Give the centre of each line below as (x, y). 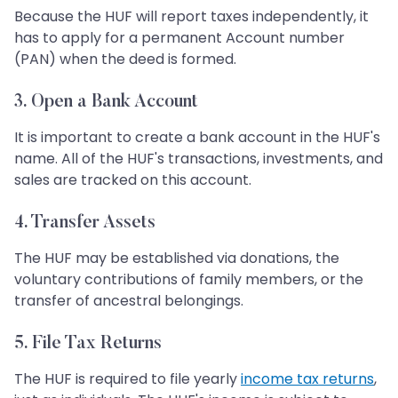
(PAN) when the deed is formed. (125, 59)
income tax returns (307, 378)
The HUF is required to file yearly (127, 378)
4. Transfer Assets (85, 223)
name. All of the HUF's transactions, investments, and (199, 158)
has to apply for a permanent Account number (179, 37)
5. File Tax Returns (88, 343)
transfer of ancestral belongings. (129, 300)
